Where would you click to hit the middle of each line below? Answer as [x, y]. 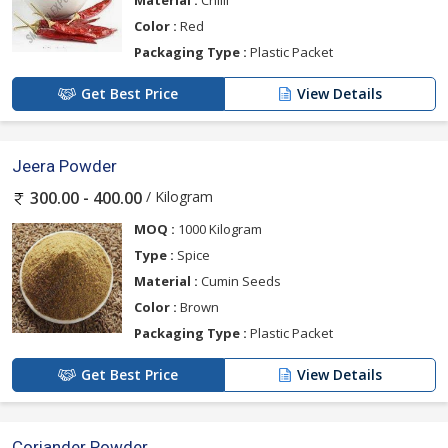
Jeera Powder [64, 166]
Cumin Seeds [239, 280]
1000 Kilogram [218, 228]
